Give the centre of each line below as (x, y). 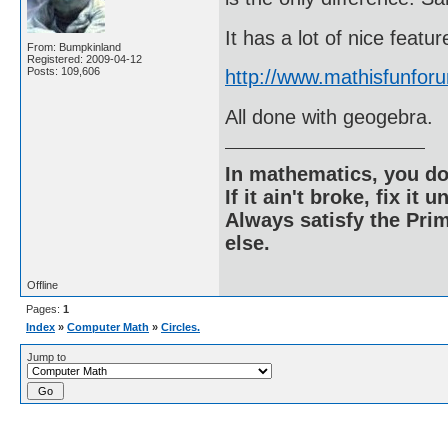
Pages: (44, 309)
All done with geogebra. (329, 116)
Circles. (180, 327)
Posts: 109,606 (63, 71)
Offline (42, 285)
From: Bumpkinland (74, 47)
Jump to (46, 357)
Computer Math (108, 327)
